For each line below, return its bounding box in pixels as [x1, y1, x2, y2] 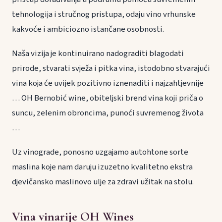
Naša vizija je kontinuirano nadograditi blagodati [12, 48, 184, 60]
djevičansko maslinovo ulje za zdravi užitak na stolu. [12, 176, 194, 188]
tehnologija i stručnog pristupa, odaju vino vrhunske [12, 8, 196, 20]
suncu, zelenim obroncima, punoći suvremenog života [12, 107, 204, 119]
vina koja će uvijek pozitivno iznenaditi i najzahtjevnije [12, 77, 204, 90]
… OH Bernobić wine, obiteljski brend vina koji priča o [12, 92, 203, 105]
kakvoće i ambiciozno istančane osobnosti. [12, 23, 164, 35]
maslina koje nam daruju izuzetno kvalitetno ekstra [12, 161, 193, 173]
